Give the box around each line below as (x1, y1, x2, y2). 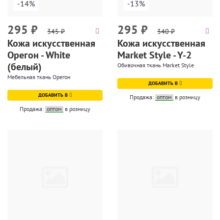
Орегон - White (7, 49, 70, 61)
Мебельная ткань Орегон (7, 73, 70, 81)
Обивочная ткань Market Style (117, 61, 194, 69)
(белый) (7, 60, 42, 73)
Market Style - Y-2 (117, 49, 192, 61)
